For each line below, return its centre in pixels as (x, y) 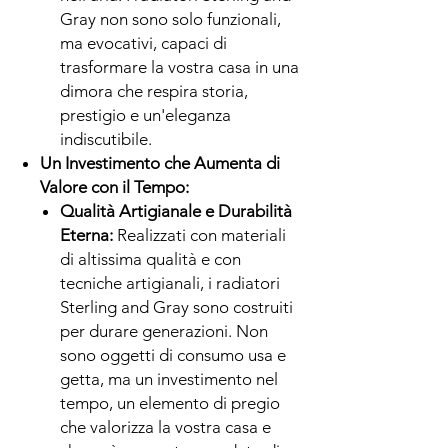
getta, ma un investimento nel (169, 378)
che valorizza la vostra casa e (165, 426)
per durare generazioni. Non (164, 330)
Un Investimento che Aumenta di (160, 162)
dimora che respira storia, (154, 90)
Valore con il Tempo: (114, 186)
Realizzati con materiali (201, 234)
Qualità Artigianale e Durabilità (176, 210)
